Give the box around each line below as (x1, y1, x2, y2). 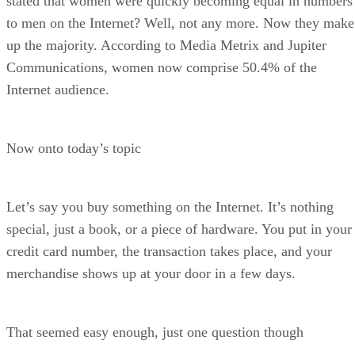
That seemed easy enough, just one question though (6, 323, 303, 340)
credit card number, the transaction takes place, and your (6, 242, 332, 259)
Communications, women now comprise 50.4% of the (6, 59, 317, 75)
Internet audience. (6, 81, 109, 97)
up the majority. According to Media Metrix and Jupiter (6, 36, 326, 53)
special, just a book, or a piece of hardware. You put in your (6, 220, 352, 237)
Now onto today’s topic (6, 139, 141, 156)
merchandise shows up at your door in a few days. (6, 265, 296, 281)
